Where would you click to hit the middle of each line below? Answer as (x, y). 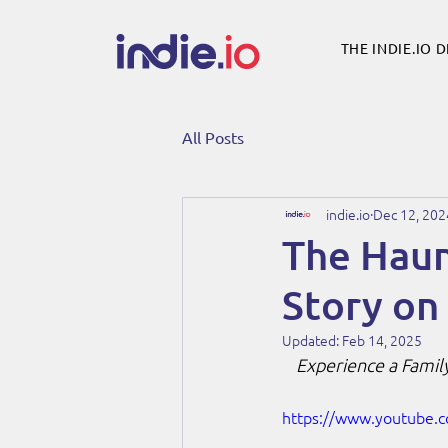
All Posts (213, 137)
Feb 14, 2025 (382, 340)
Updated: (312, 340)
